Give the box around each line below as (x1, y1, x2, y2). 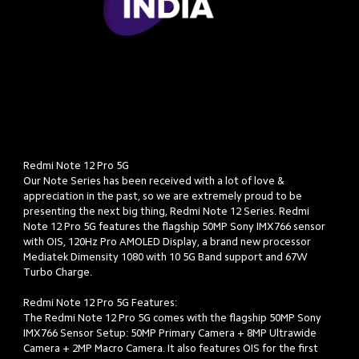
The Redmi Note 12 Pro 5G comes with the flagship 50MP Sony (23, 312, 325, 323)
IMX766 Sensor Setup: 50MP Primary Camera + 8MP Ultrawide (23, 327, 320, 338)
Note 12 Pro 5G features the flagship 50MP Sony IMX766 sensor (23, 220, 329, 232)
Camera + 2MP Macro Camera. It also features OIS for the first (23, 342, 321, 353)
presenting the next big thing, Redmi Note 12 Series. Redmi (23, 205, 313, 216)
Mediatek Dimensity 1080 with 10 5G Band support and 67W (23, 251, 311, 262)
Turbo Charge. (23, 266, 93, 277)
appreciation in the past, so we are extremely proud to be (23, 190, 305, 201)
